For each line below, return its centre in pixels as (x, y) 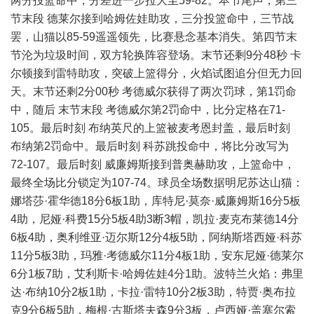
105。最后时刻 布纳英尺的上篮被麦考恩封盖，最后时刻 (150, 128)
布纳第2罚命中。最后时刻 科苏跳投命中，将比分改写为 (150, 146)
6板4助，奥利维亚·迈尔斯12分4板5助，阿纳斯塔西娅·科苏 (156, 237)
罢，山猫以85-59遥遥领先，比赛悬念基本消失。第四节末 (154, 37)
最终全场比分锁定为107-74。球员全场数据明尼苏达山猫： (157, 183)
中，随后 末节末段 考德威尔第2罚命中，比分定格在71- (148, 110)
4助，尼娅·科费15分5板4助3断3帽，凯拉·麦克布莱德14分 (155, 219)
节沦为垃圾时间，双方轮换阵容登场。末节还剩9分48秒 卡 (156, 55)
